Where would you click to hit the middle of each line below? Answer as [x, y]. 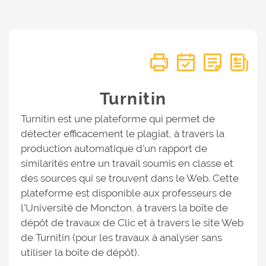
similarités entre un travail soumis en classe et [127, 163]
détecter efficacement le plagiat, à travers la [123, 134]
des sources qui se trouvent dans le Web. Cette [130, 178]
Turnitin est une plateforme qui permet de [118, 119]
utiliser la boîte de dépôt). [80, 252]
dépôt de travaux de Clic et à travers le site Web [132, 223]
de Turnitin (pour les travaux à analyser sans [121, 237]
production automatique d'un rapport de [114, 148]
